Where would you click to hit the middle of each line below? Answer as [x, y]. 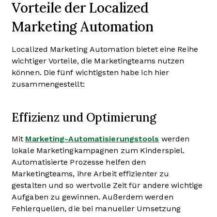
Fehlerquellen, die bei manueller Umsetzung [96, 209]
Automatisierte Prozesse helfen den [79, 162]
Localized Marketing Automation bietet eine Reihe [105, 49]
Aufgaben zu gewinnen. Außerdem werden [93, 197]
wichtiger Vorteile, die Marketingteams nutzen [98, 61]
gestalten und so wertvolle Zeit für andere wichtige [107, 185]
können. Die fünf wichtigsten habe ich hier [91, 72]
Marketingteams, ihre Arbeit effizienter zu [91, 174]
